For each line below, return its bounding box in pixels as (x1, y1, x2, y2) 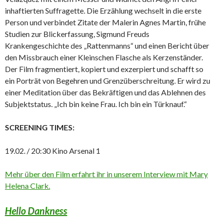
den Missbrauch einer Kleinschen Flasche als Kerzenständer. (5, 52, 203, 62)
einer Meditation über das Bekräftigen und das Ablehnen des (5, 87, 206, 97)
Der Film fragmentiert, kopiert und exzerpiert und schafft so (5, 64, 203, 73)
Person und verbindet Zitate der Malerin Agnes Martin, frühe (5, 17, 206, 27)
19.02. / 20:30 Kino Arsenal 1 (5, 145, 100, 155)
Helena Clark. (5, 181, 50, 190)
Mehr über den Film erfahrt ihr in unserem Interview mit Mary (5, 169, 208, 179)
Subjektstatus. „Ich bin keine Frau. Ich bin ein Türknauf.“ (5, 99, 187, 109)
